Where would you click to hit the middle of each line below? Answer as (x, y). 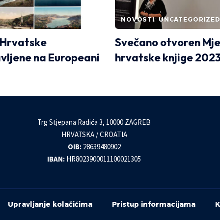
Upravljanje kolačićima (50, 205)
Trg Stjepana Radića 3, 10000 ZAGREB (94, 122)
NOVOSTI (138, 20)
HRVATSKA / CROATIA (94, 135)
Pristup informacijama (154, 205)
